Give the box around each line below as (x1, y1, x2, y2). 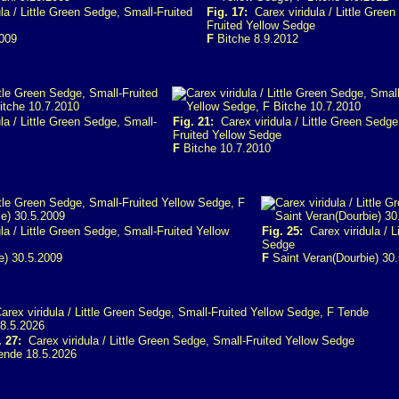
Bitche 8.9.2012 (214, 32, 298, 45)
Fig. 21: (173, 115, 214, 128)
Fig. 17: (207, 5, 248, 19)
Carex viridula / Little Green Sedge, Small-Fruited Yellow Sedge (21, 334, 354, 347)
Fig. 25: (262, 224, 303, 238)
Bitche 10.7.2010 (180, 142, 271, 155)
